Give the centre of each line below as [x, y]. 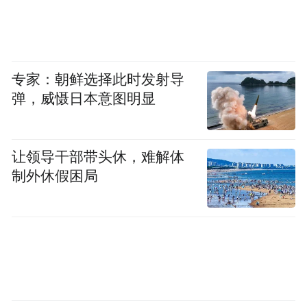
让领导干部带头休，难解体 [98, 157]
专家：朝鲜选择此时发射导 [98, 79]
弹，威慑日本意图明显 [84, 98]
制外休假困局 [55, 176]
